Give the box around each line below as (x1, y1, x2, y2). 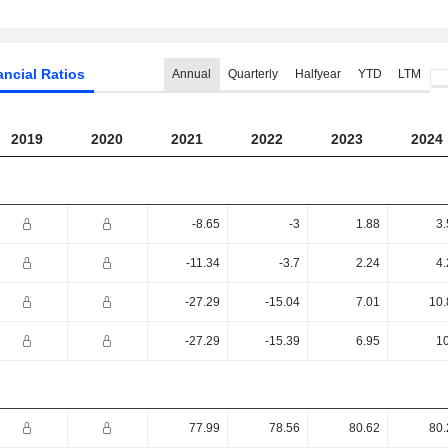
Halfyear (294, 67, 341, 81)
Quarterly (227, 67, 278, 81)
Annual (172, 67, 212, 81)
